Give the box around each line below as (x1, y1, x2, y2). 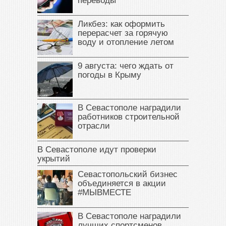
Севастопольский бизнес (78, 169, 178, 179)
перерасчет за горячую (78, 28, 168, 38)
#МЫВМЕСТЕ (78, 187, 131, 197)
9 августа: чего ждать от (78, 61, 174, 71)
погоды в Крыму (78, 70, 141, 80)
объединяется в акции (78, 178, 166, 188)
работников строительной (78, 111, 180, 122)
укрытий (37, 153, 70, 163)
